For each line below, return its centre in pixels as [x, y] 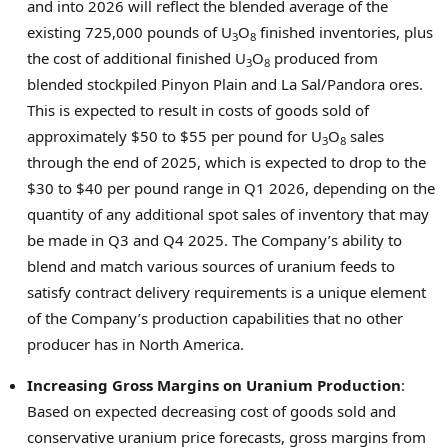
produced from [324, 58]
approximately [79, 136]
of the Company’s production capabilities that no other [215, 318]
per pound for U [264, 136]
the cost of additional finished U [136, 58]
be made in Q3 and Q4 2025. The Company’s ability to [214, 240]
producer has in [83, 344]
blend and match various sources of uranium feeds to [211, 266]
